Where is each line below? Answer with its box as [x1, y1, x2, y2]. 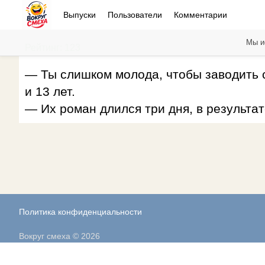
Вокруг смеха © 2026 [19, 231, 100, 241]
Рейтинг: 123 [25, 43, 80, 53]
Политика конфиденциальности [19, 207, 142, 216]
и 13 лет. [25, 85, 75, 98]
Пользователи [108, 10, 162, 20]
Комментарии [174, 10, 227, 20]
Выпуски [63, 10, 96, 20]
